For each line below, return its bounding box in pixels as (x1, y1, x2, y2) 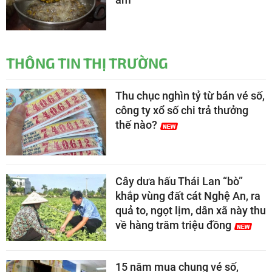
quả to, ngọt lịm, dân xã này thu (115, 203, 266, 217)
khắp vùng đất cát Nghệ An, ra (115, 189, 260, 202)
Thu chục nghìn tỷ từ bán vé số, (115, 89, 265, 102)
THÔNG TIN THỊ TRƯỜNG (6, 54, 168, 72)
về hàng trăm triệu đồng (115, 218, 231, 231)
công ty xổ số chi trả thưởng (115, 104, 248, 117)
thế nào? (115, 118, 157, 131)
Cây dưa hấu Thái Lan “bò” (115, 174, 243, 188)
